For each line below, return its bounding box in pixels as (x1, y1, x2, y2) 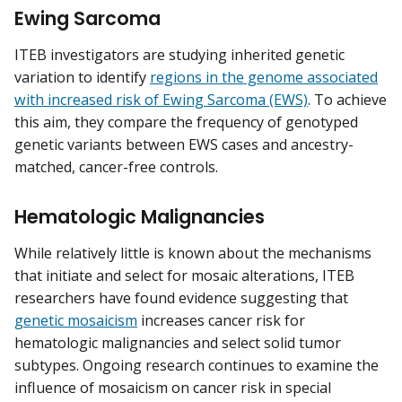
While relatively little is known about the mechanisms (14, 243, 371, 264)
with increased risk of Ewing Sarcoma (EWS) (14, 90, 308, 110)
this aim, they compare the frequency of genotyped (14, 112, 358, 133)
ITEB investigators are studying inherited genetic (14, 45, 345, 66)
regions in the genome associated (150, 67, 378, 88)
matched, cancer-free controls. (14, 157, 218, 178)
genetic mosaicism (14, 310, 137, 331)
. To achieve (308, 90, 387, 110)
